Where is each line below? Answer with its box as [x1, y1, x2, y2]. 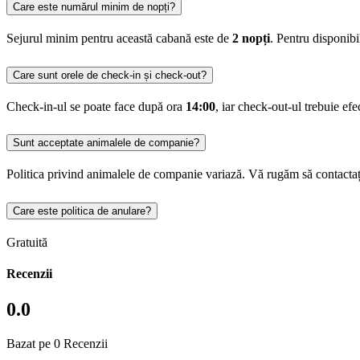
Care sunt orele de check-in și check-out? [13, 68, 207, 81]
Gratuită [6, 235, 47, 250]
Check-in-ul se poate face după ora [6, 99, 186, 113]
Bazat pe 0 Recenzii [6, 336, 108, 350]
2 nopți [232, 31, 270, 45]
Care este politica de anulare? [13, 205, 151, 218]
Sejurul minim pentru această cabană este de [6, 31, 232, 45]
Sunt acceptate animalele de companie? [13, 137, 199, 149]
